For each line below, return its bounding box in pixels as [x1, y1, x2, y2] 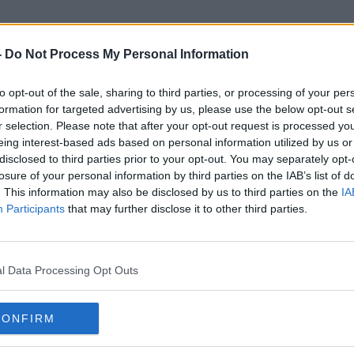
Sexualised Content [62, 96, 292, 123]
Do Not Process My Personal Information [5, 47, 249, 61]
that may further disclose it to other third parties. [65, 202, 307, 215]
